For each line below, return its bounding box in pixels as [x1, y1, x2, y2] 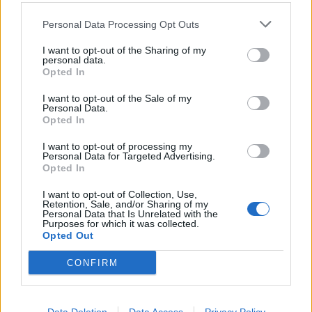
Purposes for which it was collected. [42, 218, 199, 229]
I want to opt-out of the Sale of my [42, 93, 192, 104]
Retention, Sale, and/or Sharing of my [42, 198, 208, 210]
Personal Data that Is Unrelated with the [42, 208, 218, 219]
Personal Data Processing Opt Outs [42, 18, 199, 30]
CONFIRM [66, 257, 118, 268]
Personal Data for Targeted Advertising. [42, 150, 215, 162]
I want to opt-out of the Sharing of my [42, 45, 206, 56]
